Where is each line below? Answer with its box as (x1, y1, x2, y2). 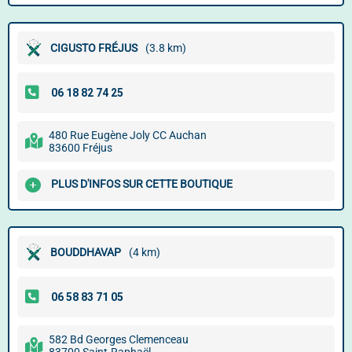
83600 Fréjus (49, 141, 112, 154)
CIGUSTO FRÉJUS (50, 42, 137, 54)
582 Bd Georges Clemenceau (49, 333, 189, 346)
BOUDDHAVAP (50, 246, 121, 258)
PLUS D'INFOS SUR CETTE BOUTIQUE (51, 178, 233, 191)
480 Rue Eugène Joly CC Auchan (49, 129, 207, 141)
